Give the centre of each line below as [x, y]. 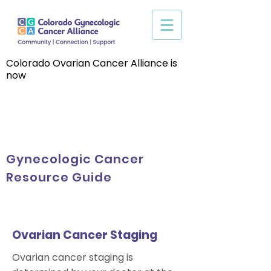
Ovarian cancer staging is [73, 257]
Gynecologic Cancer [75, 159]
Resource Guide [59, 177]
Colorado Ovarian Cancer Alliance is [92, 63]
